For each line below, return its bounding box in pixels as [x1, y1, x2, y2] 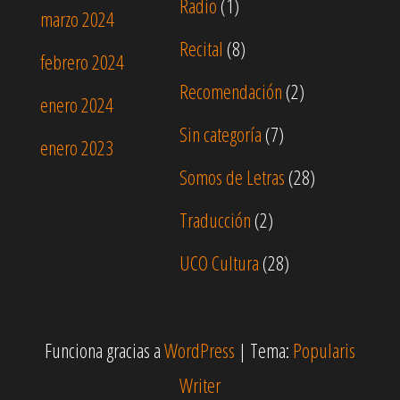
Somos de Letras [179, 163, 285, 190]
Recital [179, 35, 223, 62]
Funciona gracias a [45, 337, 164, 363]
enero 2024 [40, 91, 113, 118]
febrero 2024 [40, 48, 124, 75]
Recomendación [179, 78, 282, 104]
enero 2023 [40, 134, 113, 161]
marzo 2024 [40, 5, 114, 32]
